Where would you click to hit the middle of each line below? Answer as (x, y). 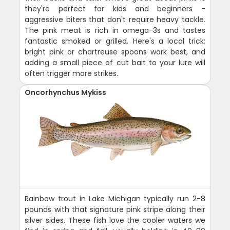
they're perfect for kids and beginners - (115, 8)
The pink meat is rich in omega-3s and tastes (115, 30)
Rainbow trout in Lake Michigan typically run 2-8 (115, 198)
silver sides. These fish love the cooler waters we (115, 220)
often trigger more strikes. (72, 73)
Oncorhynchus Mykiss (66, 92)
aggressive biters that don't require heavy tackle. (115, 19)
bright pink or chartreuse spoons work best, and (115, 52)
